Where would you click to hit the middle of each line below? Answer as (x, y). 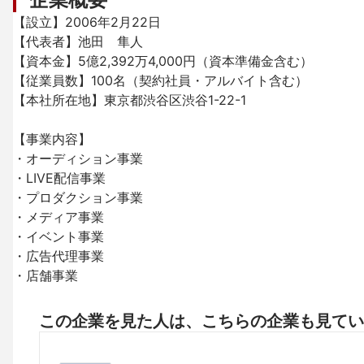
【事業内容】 (52, 139)
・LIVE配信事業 (59, 178)
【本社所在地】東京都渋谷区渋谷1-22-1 (130, 100)
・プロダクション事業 (78, 197)
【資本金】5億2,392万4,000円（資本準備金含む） (163, 61)
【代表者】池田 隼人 (78, 41)
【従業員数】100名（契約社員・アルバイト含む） (160, 80)
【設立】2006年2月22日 (87, 22)
